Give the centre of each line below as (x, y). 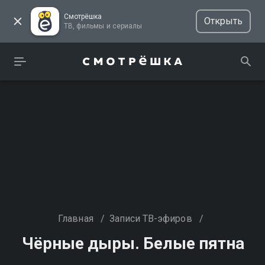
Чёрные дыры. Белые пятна (133, 243)
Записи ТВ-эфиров (151, 219)
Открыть (223, 21)
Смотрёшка (83, 17)
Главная (76, 219)
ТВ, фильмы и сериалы (127, 26)
